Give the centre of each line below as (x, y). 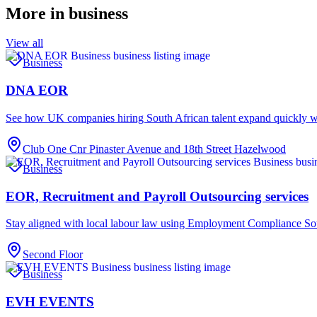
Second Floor (53, 255)
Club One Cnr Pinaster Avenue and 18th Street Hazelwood (154, 149)
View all (24, 43)
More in (37, 13)
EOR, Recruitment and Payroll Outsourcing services (157, 196)
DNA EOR (37, 91)
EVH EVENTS (50, 302)
